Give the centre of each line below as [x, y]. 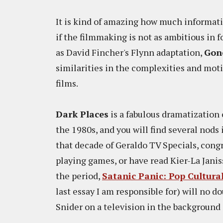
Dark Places [82, 114]
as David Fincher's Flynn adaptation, [130, 52]
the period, [79, 176]
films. [68, 83]
